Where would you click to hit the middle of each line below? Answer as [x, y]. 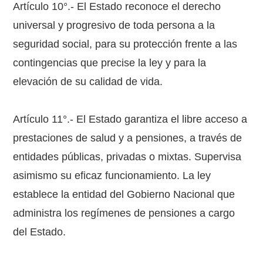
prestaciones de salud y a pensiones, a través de [128, 138]
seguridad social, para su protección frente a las [125, 44]
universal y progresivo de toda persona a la [114, 25]
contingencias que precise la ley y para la [110, 63]
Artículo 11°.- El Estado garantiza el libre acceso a [130, 119]
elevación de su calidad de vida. [88, 82]
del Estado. [40, 232]
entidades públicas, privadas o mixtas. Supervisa [127, 157]
